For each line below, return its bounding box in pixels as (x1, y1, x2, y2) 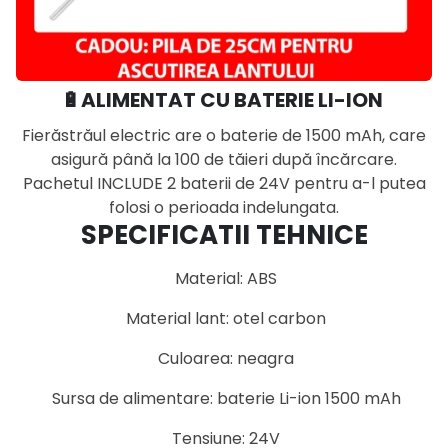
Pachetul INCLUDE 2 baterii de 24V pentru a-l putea (22, 172, 426, 196)
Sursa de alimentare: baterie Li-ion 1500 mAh (47, 387, 401, 411)
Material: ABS (171, 267, 277, 291)
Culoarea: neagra (154, 347, 294, 371)
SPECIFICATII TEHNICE (80, 217, 368, 254)
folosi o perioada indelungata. (109, 196, 339, 220)
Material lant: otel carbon (122, 307, 326, 331)
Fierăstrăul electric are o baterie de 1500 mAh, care (22, 124, 426, 148)
